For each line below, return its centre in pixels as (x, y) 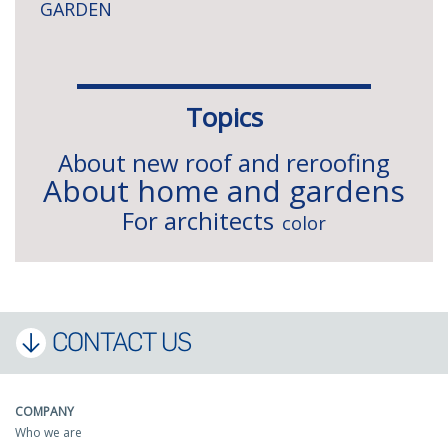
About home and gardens (224, 191)
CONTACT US (121, 342)
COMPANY (44, 412)
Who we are (48, 433)
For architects (198, 221)
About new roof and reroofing (224, 163)
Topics (224, 117)
